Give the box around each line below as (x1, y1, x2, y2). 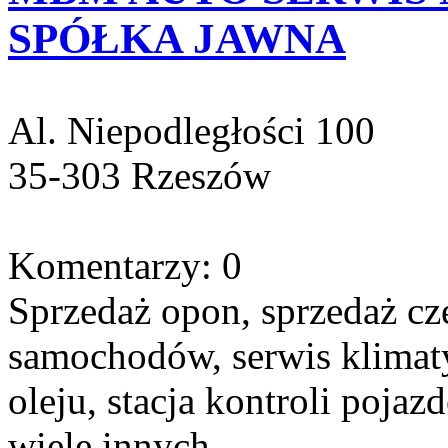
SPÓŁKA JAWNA (8, 14, 346, 62)
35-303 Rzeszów (8, 153, 271, 197)
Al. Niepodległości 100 (8, 108, 375, 152)
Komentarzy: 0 (8, 243, 242, 287)
